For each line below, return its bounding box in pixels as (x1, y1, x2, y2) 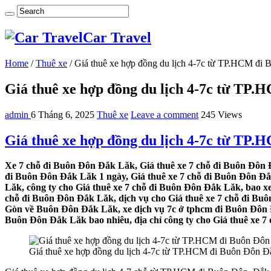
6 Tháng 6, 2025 (31, 109, 94, 120)
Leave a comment (131, 109, 198, 120)
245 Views (201, 109, 242, 120)
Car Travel (83, 29, 151, 45)
